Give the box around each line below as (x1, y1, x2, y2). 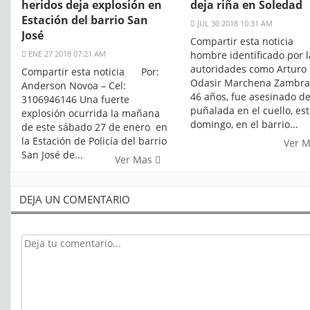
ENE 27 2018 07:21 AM (26, 48, 106, 60)
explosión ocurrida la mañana (21, 107, 160, 120)
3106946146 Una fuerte (21, 93, 129, 107)
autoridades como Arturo (190, 62, 307, 76)
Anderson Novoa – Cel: (21, 79, 126, 93)
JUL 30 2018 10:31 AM (195, 18, 273, 29)
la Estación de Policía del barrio (21, 134, 167, 148)
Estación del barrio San (21, 12, 148, 28)
